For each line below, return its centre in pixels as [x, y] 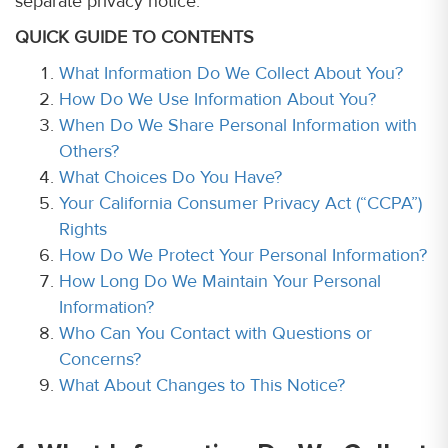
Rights [83, 229]
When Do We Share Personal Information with [238, 125]
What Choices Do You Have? [170, 177]
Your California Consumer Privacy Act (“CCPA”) [240, 203]
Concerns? [100, 359]
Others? [89, 151]
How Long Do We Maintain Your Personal [220, 281]
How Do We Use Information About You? [217, 99]
